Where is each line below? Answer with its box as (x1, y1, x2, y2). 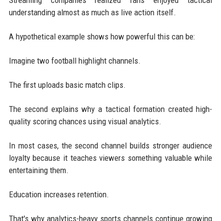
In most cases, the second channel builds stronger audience (8, 140, 213, 150)
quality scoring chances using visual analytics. (8, 116, 161, 126)
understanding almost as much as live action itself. (8, 7, 176, 17)
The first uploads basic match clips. (8, 79, 126, 90)
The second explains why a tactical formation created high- (8, 104, 213, 114)
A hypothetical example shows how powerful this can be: (8, 31, 195, 41)
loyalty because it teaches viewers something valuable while (8, 152, 213, 163)
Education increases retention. (8, 189, 109, 199)
